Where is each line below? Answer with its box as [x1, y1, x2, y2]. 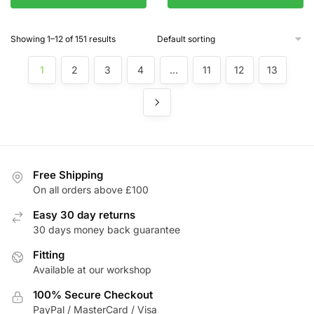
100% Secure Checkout [33, 287, 153, 301]
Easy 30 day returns [33, 207, 135, 221]
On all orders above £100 [33, 183, 149, 196]
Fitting [33, 247, 64, 261]
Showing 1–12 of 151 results [11, 33, 116, 44]
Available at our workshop [33, 263, 151, 275]
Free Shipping [33, 168, 103, 182]
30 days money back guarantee [33, 223, 180, 235]
